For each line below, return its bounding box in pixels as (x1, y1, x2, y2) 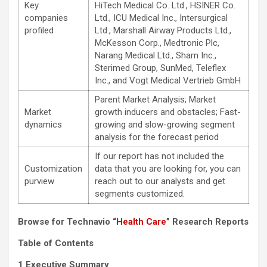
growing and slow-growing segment (95, 119, 235, 131)
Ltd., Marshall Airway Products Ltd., (95, 25, 231, 36)
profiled (24, 25, 54, 36)
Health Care (116, 216, 166, 228)
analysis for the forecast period (95, 132, 219, 143)
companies (24, 13, 68, 24)
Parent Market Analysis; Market (95, 94, 216, 105)
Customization (24, 163, 82, 175)
